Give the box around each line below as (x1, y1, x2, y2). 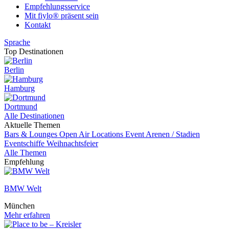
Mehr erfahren (4, 211, 50, 219)
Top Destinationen (4, 47, 63, 56)
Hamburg (4, 84, 35, 93)
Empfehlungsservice (25, 2, 90, 11)
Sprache (4, 38, 30, 47)
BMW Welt (4, 184, 41, 193)
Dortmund (4, 102, 37, 111)
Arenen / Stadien (146, 130, 200, 139)
